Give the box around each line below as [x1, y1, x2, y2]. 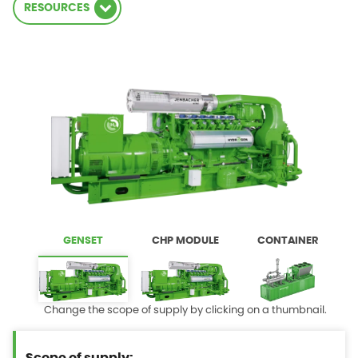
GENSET [63, 236, 103, 247]
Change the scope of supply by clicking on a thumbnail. [44, 302, 327, 318]
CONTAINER [257, 236, 318, 247]
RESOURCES [24, 2, 89, 14]
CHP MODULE [152, 236, 219, 247]
